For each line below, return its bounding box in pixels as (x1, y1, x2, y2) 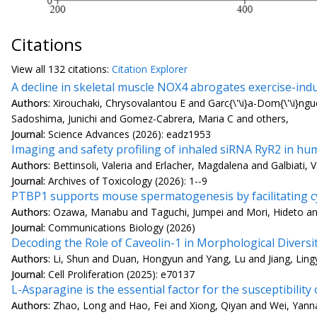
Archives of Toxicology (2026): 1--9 (48, 174, 207, 188)
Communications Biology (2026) (48, 221, 195, 235)
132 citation (48, 62, 102, 76)
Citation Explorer (112, 62, 188, 76)
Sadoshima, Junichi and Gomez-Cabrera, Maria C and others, (11, 112, 289, 126)
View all (11, 62, 48, 76)
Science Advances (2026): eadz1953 (48, 127, 211, 142)
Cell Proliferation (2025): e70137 (48, 267, 195, 282)
